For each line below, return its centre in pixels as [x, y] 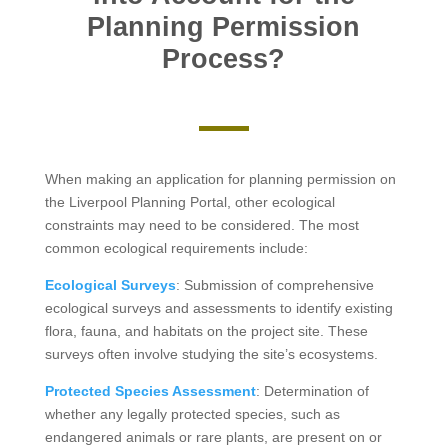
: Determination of [312, 390]
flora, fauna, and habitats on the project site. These [206, 330]
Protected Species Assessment [150, 390]
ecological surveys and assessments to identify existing [218, 307]
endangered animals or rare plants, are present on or [213, 436]
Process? [224, 58]
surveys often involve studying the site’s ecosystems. [211, 353]
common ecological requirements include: [176, 247]
